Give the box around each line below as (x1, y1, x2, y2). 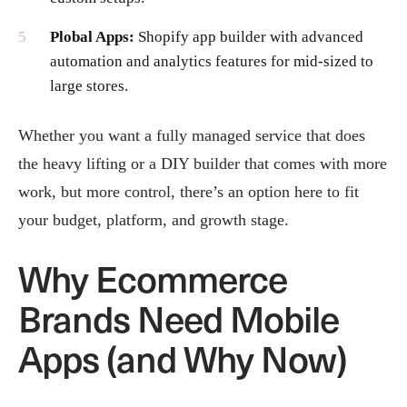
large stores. (50, 76, 128, 94)
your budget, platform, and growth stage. (18, 210, 289, 229)
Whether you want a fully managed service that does (18, 125, 365, 144)
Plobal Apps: (50, 27, 134, 45)
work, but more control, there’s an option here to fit (18, 182, 359, 201)
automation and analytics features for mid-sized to (50, 52, 373, 70)
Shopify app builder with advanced (134, 27, 363, 45)
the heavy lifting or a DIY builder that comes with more (18, 154, 387, 173)
